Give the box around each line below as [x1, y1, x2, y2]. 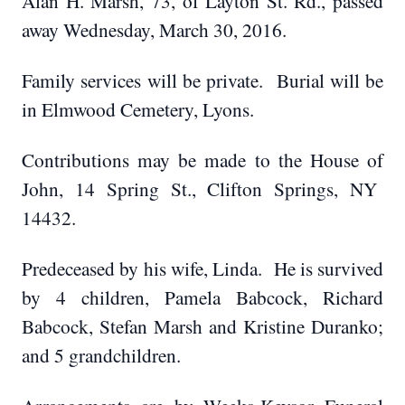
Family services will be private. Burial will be [22, 67, 383, 93]
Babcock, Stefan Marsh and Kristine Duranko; [22, 313, 383, 339]
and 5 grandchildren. [22, 342, 181, 368]
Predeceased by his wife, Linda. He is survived [22, 255, 383, 281]
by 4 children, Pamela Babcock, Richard [22, 284, 383, 310]
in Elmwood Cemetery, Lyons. [22, 96, 254, 122]
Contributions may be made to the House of [22, 146, 383, 173]
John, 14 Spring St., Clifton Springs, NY [22, 175, 383, 202]
